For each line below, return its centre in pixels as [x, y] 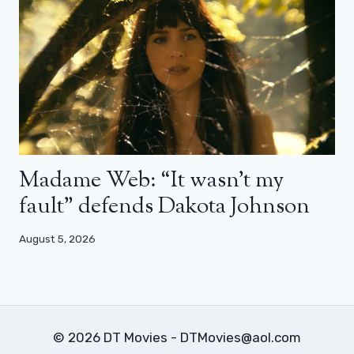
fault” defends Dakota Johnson [164, 207]
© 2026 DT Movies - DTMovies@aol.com [177, 338]
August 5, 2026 [57, 239]
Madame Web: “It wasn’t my [151, 181]
